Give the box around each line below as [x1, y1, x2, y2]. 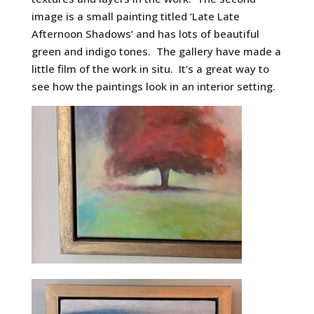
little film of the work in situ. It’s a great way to [31, 61, 269, 76]
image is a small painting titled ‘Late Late [31, 8, 240, 23]
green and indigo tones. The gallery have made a [31, 43, 281, 58]
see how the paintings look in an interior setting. [31, 78, 275, 93]
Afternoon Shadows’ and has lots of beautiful [31, 26, 259, 41]
